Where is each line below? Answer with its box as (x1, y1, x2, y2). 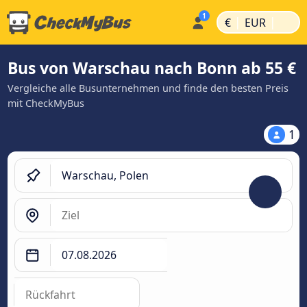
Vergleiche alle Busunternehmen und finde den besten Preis (8, 82, 288, 95)
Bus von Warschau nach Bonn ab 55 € (8, 57, 296, 79)
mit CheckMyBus (8, 97, 84, 110)
